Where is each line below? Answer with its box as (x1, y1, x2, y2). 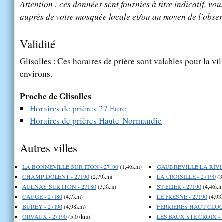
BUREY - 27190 (22, 202, 62, 210)
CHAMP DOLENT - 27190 (22, 172, 89, 180)
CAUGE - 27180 (22, 192, 62, 200)
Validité (20, 36, 55, 51)
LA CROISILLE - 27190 (156, 172, 216, 180)
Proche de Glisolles (20, 89, 91, 102)
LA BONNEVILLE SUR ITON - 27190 (22, 162, 118, 170)
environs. (20, 67, 52, 79)
